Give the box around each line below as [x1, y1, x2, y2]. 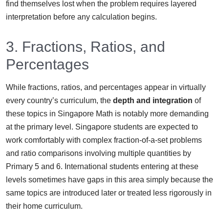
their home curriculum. [6, 201, 83, 210]
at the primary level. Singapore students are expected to [6, 122, 198, 131]
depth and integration [113, 96, 193, 105]
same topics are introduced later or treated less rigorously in [6, 188, 212, 197]
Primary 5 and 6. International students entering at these [6, 162, 198, 171]
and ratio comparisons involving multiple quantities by [6, 149, 191, 157]
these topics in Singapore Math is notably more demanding [6, 109, 209, 118]
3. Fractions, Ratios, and [6, 38, 165, 55]
